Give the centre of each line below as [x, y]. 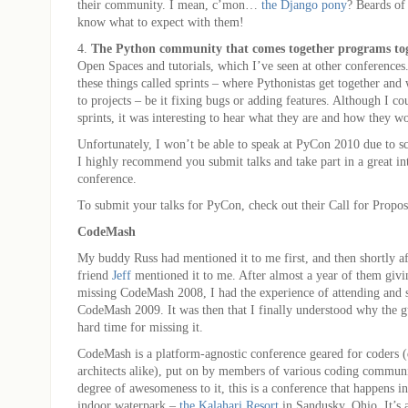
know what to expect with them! [161, 21]
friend [95, 275]
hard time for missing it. [140, 326]
